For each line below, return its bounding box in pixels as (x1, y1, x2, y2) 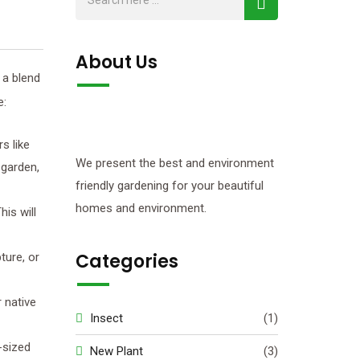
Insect (89, 311, 123, 325)
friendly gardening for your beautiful (75, 178, 264, 193)
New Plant (89, 344, 143, 358)
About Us (75, 50, 157, 75)
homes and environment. (75, 201, 207, 215)
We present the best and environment (75, 156, 274, 170)
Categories (75, 249, 178, 274)
